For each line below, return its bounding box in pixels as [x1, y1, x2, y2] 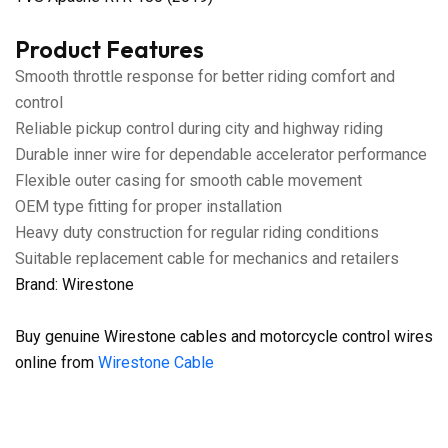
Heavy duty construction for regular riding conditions [15, 222, 379, 242]
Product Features [15, 34, 204, 64]
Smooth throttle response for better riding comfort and [15, 66, 395, 86]
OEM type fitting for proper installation [15, 196, 282, 216]
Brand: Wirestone [15, 274, 134, 294]
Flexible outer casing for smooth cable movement [15, 170, 362, 190]
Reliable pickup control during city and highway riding [15, 118, 383, 138]
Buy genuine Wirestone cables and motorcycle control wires [15, 326, 433, 346]
